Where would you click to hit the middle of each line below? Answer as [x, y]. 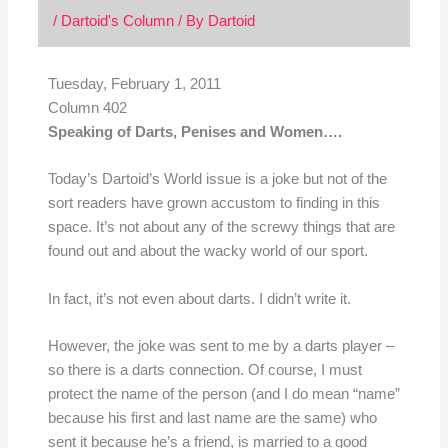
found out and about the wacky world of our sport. [207, 251]
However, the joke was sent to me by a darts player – [220, 345]
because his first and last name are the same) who [212, 417]
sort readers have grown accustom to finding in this [213, 203]
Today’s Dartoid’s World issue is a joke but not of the [217, 179]
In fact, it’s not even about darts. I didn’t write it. [199, 298]
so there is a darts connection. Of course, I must [204, 369]
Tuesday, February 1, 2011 [134, 83]
